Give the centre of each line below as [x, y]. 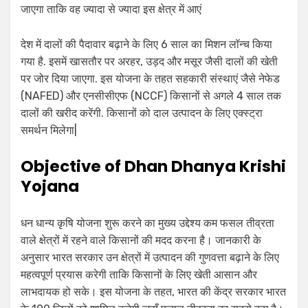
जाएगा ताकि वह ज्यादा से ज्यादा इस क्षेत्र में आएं [111, 10]
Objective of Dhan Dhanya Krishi [153, 167]
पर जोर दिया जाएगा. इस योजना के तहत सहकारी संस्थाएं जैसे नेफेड [150, 79]
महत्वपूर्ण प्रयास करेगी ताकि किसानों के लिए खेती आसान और [139, 275]
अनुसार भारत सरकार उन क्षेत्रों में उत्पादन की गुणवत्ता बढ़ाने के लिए [150, 258]
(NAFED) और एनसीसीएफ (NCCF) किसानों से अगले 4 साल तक [151, 96]
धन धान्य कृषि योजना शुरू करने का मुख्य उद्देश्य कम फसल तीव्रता [147, 223]
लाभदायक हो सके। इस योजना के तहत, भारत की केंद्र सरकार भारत [153, 292]
